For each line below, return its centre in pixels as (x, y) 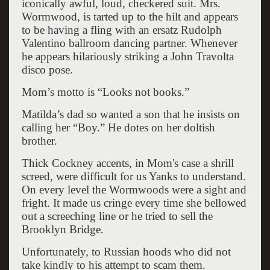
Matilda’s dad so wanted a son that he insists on (130, 114)
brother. (39, 140)
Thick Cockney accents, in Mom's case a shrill (127, 163)
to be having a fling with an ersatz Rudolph (121, 30)
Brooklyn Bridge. (62, 229)
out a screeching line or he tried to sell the (117, 216)
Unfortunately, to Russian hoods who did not (126, 251)
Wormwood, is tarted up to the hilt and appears (130, 16)
